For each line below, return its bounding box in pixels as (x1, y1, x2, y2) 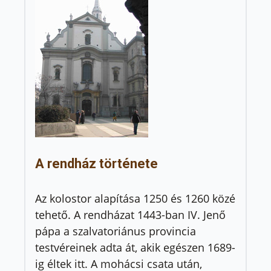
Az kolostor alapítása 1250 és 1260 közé (35, 191, 235, 206)
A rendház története (35, 155, 158, 171)
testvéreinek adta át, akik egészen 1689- (35, 240, 235, 255)
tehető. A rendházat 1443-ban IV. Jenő (35, 207, 226, 223)
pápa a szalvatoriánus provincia (35, 224, 196, 239)
